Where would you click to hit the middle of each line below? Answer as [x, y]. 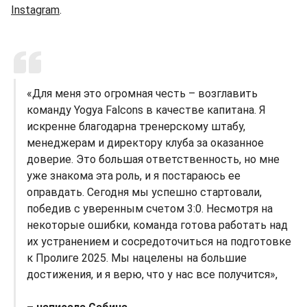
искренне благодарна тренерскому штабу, [136, 126]
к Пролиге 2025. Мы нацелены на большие [137, 258]
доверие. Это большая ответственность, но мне [153, 159]
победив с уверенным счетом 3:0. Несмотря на [150, 208]
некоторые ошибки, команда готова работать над [157, 225]
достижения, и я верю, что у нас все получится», [152, 274]
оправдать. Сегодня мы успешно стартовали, [144, 192]
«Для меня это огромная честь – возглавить [142, 93]
